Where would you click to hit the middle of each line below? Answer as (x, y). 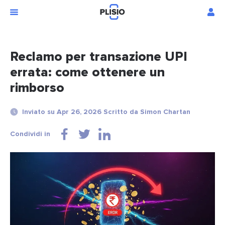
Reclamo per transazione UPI (99, 57)
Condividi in (30, 134)
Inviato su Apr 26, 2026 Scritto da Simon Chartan (106, 112)
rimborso (37, 88)
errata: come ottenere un (87, 73)
